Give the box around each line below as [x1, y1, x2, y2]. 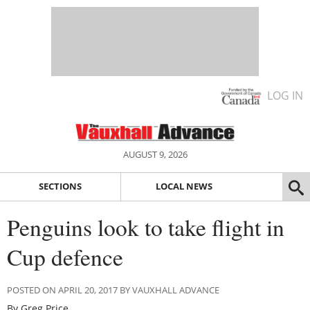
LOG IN [267, 88, 303, 103]
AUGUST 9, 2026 [122, 148, 188, 161]
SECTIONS [38, 180, 82, 193]
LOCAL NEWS [155, 180, 212, 193]
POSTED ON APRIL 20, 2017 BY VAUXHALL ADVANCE [7, 283, 219, 296]
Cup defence [7, 241, 123, 272]
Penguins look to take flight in [7, 211, 284, 242]
